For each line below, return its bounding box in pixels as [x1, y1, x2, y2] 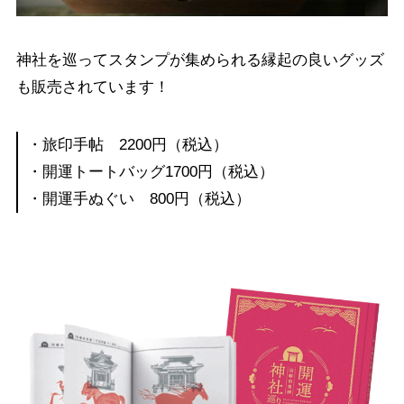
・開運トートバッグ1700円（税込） [26, 163, 274, 181]
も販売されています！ [15, 78, 170, 96]
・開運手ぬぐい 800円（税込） [26, 190, 251, 208]
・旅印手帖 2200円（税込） [26, 136, 228, 154]
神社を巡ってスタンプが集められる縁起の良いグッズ [15, 51, 384, 69]
